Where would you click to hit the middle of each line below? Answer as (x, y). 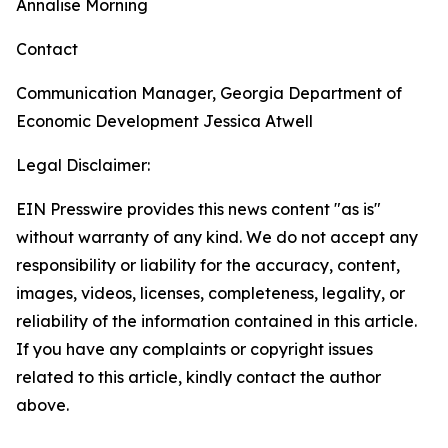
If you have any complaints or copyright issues (194, 349)
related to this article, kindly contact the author (198, 377)
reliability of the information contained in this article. (216, 321)
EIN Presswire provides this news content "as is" (198, 209)
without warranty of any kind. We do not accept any (217, 237)
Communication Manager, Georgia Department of (209, 93)
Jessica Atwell (256, 121)
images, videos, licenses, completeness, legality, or (210, 293)
